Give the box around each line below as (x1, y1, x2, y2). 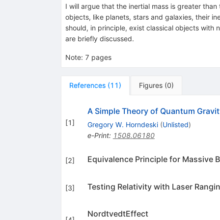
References (69, 81, 106, 89)
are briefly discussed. (65, 34, 134, 43)
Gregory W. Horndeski (87, 120, 158, 129)
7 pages (84, 53, 111, 61)
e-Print (87, 131, 109, 139)
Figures (138, 81, 163, 89)
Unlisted (162, 120, 189, 129)
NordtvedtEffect (87, 208, 148, 219)
